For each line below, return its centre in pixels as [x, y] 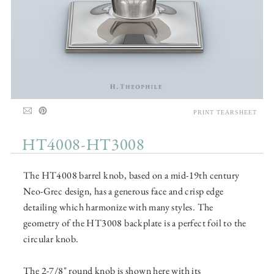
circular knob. [51, 239]
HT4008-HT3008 [83, 146]
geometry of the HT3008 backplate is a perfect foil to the [135, 223]
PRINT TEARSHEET [225, 113]
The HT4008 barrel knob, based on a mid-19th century [131, 176]
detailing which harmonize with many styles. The [118, 207]
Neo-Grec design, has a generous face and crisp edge [124, 191]
